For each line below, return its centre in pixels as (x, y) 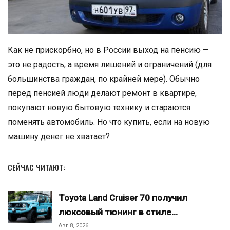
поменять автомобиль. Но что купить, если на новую (109, 122)
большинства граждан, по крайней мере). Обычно (104, 79)
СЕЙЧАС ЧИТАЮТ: (36, 167)
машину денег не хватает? (59, 136)
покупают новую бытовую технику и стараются (99, 107)
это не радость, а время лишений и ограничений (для (110, 64)
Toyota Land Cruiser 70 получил (123, 197)
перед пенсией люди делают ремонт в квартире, (102, 93)
